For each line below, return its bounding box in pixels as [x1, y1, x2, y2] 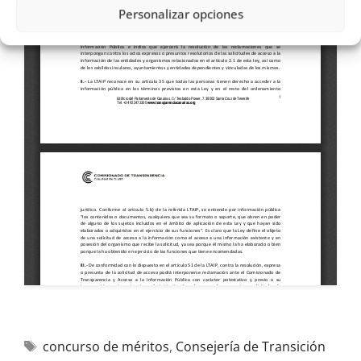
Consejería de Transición [175, 338, 326, 355]
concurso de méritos [42, 338, 169, 355]
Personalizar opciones [118, 6, 243, 23]
